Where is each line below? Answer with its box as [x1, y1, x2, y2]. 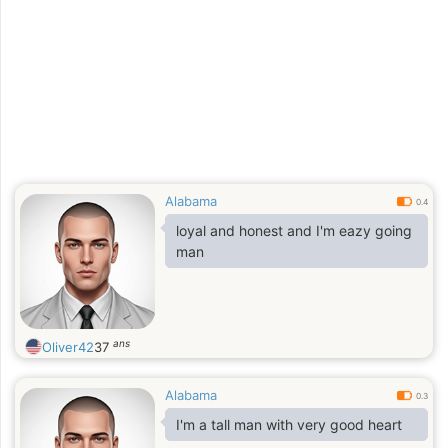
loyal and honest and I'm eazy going [176, 222, 412, 239]
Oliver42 [42, 339, 94, 355]
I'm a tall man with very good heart [176, 416, 402, 433]
